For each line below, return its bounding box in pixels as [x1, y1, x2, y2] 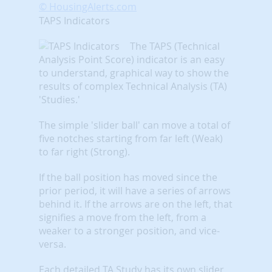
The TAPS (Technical [130, 39, 220, 53]
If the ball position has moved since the [39, 170, 217, 184]
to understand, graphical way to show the [39, 66, 229, 80]
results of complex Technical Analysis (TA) [39, 79, 227, 93]
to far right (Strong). [39, 144, 130, 158]
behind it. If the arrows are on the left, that [39, 197, 233, 211]
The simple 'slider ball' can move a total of [39, 118, 230, 132]
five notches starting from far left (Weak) [39, 131, 223, 145]
